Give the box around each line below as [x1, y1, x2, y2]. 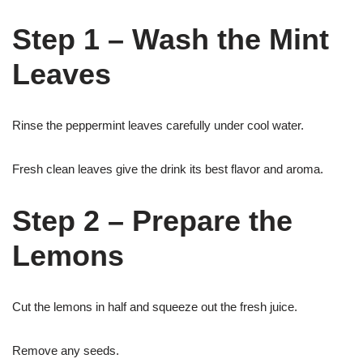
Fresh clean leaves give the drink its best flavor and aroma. [12, 162, 323, 176]
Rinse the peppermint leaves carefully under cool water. [12, 118, 304, 132]
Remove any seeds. [12, 344, 119, 357]
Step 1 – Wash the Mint [12, 23, 329, 56]
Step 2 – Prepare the [12, 204, 293, 237]
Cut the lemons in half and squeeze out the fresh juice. [12, 300, 297, 314]
